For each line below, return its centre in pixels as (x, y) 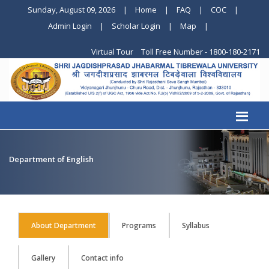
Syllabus (196, 225)
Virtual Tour (113, 52)
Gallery (43, 258)
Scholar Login (136, 26)
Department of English (51, 159)
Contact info (102, 258)
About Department (64, 225)
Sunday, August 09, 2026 (71, 10)
